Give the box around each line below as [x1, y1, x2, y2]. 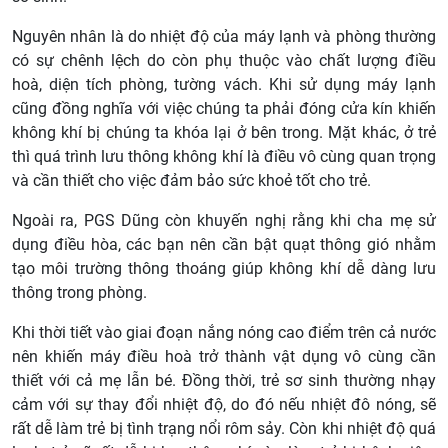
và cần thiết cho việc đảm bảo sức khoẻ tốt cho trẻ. [12, 171, 371, 191]
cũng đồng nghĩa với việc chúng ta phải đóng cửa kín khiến [12, 99, 436, 119]
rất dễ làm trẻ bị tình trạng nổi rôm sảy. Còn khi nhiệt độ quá [12, 419, 436, 439]
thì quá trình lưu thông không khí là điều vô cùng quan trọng [12, 147, 436, 167]
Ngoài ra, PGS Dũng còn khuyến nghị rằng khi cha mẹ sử [12, 211, 436, 231]
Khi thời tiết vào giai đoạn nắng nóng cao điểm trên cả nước [12, 323, 436, 343]
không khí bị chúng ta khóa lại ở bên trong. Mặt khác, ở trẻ [12, 123, 436, 143]
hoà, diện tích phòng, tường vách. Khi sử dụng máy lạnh [12, 75, 436, 95]
